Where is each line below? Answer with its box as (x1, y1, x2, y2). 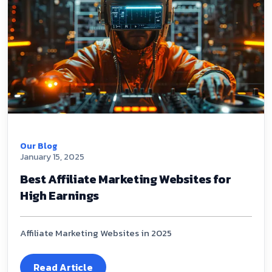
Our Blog (20, 139, 57, 152)
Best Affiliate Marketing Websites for (20, 169, 231, 188)
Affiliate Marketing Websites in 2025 (20, 225, 172, 240)
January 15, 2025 (20, 150, 84, 163)
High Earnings (20, 186, 99, 205)
